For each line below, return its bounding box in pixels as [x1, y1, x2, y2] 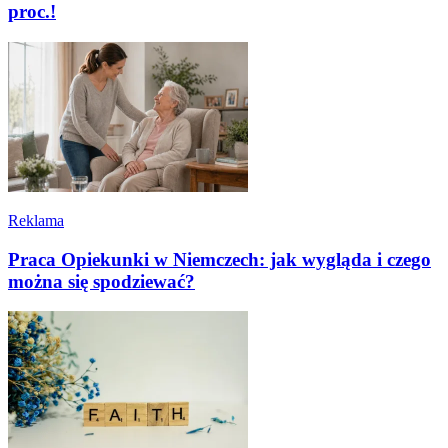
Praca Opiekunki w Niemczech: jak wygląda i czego [8, 248, 431, 270]
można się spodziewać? [8, 270, 195, 292]
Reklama [8, 211, 64, 229]
